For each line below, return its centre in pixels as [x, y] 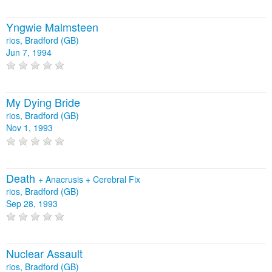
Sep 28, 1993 [32, 203]
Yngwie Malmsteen [52, 27]
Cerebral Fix [117, 179]
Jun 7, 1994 [29, 53]
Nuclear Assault [44, 253]
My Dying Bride [43, 102]
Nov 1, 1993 [29, 128]
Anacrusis [66, 179]
